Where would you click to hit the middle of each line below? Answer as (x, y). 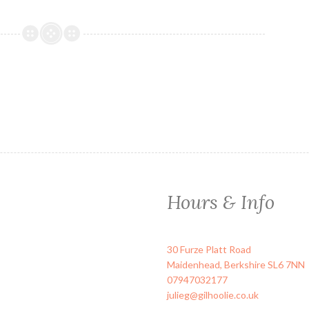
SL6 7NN (287, 264)
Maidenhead (194, 264)
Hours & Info (221, 201)
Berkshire (245, 264)
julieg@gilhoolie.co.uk (213, 295)
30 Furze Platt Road (209, 249)
